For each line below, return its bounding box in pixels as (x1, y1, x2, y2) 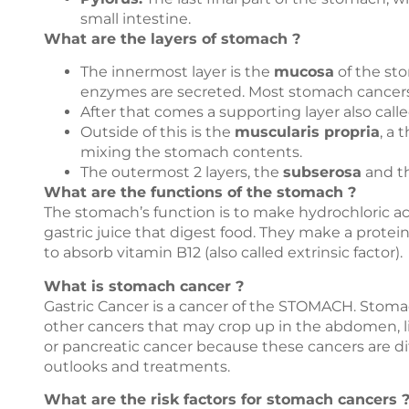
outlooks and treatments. (44, 357, 230, 375)
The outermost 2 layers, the (80, 163, 283, 182)
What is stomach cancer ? (44, 277, 244, 295)
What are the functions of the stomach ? (44, 184, 356, 202)
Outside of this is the (80, 123, 235, 142)
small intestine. (80, 9, 191, 27)
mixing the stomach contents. (80, 143, 302, 162)
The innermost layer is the (80, 63, 274, 81)
